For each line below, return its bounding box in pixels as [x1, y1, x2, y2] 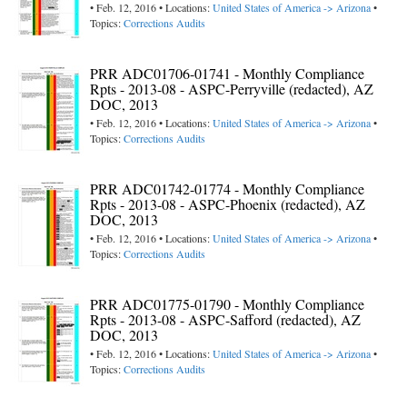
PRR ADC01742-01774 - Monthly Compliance [90, 179, 364, 199]
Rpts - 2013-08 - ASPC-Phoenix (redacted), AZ [90, 194, 365, 214]
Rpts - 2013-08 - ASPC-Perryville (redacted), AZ [90, 79, 373, 99]
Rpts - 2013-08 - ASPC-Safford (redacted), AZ [90, 310, 361, 330]
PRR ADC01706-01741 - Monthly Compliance [90, 64, 364, 84]
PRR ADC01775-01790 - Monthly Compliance [90, 294, 364, 314]
